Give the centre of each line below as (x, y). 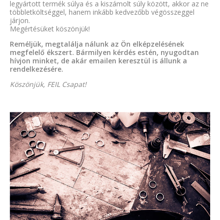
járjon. (20, 21)
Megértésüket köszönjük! (50, 29)
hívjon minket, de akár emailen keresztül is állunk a (98, 61)
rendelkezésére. (37, 69)
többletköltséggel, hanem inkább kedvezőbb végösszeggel (102, 12)
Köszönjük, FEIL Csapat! (48, 84)
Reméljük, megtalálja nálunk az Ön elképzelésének (97, 44)
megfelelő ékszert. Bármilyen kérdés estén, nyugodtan (104, 53)
